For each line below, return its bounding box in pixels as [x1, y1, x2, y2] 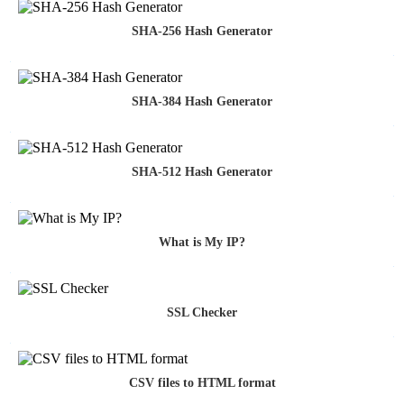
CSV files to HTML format [128, 376, 276, 390]
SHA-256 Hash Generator [132, 24, 272, 39]
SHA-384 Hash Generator [132, 95, 272, 109]
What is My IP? [159, 235, 245, 250]
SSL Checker [167, 306, 237, 320]
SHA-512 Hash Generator [132, 165, 272, 179]
